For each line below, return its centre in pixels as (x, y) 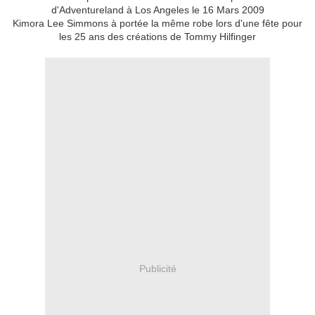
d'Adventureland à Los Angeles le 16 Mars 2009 (157, 10)
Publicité (157, 268)
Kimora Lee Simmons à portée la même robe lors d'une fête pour (157, 24)
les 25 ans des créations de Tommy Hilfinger (157, 37)
